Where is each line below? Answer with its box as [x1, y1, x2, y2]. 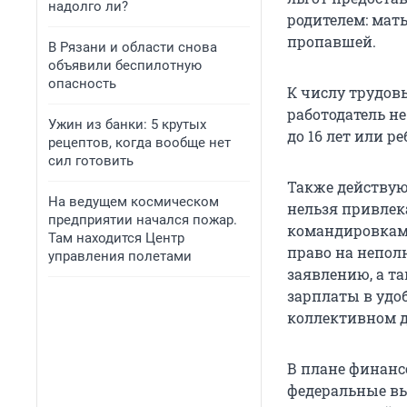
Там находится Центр [48, 230, 184, 246]
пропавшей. [287, 32, 376, 52]
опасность [48, 75, 116, 92]
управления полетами [48, 248, 192, 264]
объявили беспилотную [48, 57, 202, 74]
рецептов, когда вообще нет [48, 134, 231, 151]
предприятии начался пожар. [48, 212, 237, 228]
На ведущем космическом [48, 194, 219, 210]
